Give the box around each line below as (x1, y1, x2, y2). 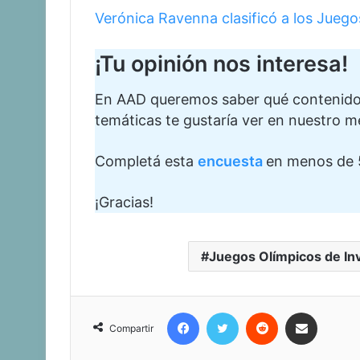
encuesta (198, 153, 266, 170)
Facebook (198, 303, 266, 321)
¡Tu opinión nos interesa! (95, 50, 348, 77)
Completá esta (95, 153, 198, 170)
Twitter (238, 303, 287, 321)
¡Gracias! (95, 194, 153, 211)
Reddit (277, 303, 321, 321)
